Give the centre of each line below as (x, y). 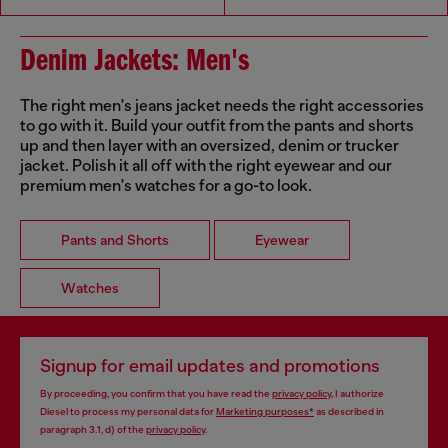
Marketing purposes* (265, 412)
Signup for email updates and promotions (210, 366)
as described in (349, 412)
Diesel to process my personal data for (128, 412)
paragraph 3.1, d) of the (93, 430)
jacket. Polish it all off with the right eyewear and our (206, 166)
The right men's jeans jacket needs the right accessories (222, 106)
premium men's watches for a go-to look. (166, 186)
